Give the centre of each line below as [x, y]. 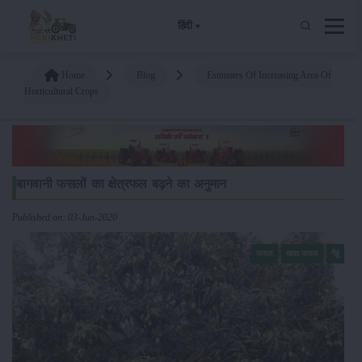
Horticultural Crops [61, 91]
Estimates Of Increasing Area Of [269, 75]
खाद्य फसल [302, 253]
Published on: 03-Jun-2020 [65, 217]
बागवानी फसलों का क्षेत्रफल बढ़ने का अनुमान [122, 183]
